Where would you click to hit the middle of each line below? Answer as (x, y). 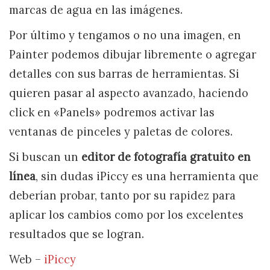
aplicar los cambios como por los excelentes (126, 215)
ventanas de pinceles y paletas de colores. (121, 131)
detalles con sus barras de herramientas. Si (124, 74)
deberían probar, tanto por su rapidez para (122, 195)
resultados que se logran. (77, 234)
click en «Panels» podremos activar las (112, 112)
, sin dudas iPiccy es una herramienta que (147, 176)
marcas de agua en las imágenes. (96, 10)
